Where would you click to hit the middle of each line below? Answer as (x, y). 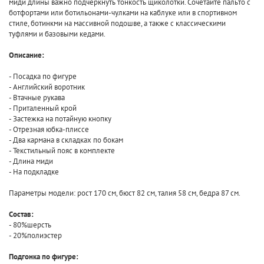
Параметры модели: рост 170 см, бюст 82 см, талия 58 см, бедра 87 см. (125, 193)
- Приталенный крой (43, 108)
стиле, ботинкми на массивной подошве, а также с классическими (117, 23)
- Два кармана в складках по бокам (66, 140)
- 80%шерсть (30, 225)
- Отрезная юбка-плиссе (49, 129)
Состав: (21, 214)
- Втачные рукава (37, 97)
